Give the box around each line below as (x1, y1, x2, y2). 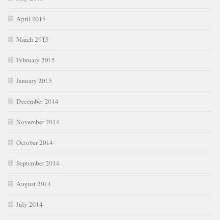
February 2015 (16, 55, 55, 65)
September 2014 (16, 159, 59, 168)
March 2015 (16, 35, 49, 44)
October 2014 (16, 138, 53, 147)
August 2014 (16, 179, 51, 189)
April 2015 (16, 14, 46, 24)
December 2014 (16, 97, 58, 106)
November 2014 (16, 117, 59, 127)
